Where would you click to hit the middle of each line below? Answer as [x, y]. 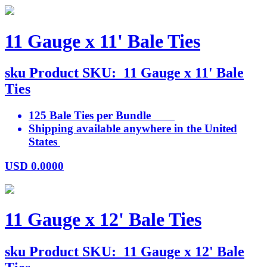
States [44, 142]
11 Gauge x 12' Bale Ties [103, 220]
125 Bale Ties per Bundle [102, 116]
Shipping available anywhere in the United [133, 129]
